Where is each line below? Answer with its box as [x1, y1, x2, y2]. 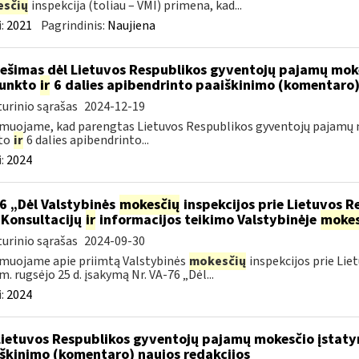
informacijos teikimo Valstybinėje [95, 210, 320, 230]
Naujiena [107, 17, 155, 34]
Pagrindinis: [40, 17, 107, 34]
